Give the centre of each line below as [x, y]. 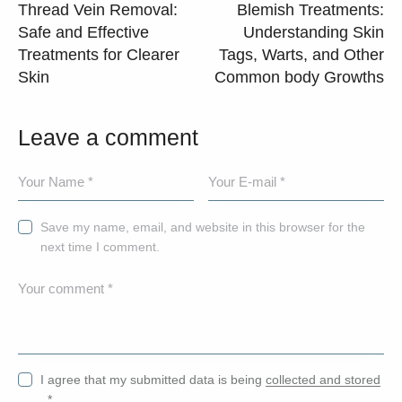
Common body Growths [299, 78]
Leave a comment [108, 138]
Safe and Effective [83, 33]
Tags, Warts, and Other [301, 55]
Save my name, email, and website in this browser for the [203, 227]
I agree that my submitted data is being [153, 380]
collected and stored [323, 380]
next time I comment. [100, 246]
